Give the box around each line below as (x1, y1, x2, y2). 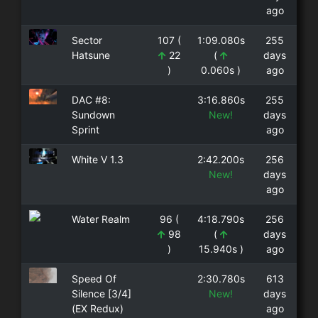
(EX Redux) (71, 302, 124, 314)
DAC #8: (71, 93, 111, 106)
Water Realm (71, 212, 130, 225)
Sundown (71, 108, 115, 121)
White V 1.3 (71, 153, 124, 165)
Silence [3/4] (71, 287, 131, 300)
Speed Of (71, 272, 116, 285)
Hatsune (71, 48, 110, 61)
